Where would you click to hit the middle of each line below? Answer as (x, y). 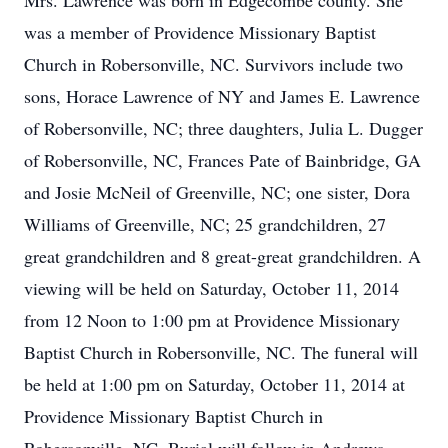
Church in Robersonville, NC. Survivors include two (213, 64)
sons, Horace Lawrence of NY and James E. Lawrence (222, 96)
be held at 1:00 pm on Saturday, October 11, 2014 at (214, 384)
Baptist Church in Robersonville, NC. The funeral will (221, 352)
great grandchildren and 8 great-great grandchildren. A (222, 256)
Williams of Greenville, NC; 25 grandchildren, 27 (205, 224)
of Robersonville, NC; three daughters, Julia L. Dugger (223, 128)
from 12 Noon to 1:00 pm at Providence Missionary (212, 320)
